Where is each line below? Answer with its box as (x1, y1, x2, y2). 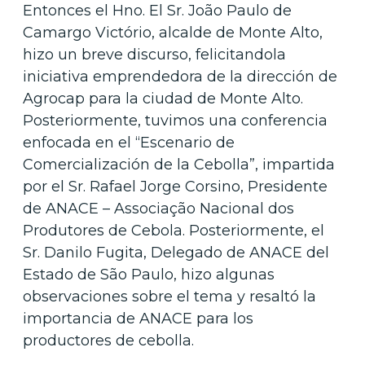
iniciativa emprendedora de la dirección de (23, 67, 337, 86)
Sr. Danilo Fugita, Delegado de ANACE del (23, 243, 329, 262)
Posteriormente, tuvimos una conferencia (23, 111, 328, 130)
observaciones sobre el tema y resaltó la (23, 287, 316, 306)
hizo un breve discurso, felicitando (23, 45, 273, 64)
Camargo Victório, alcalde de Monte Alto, (23, 23, 323, 42)
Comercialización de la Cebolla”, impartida (23, 155, 335, 174)
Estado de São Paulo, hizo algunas (23, 265, 275, 284)
